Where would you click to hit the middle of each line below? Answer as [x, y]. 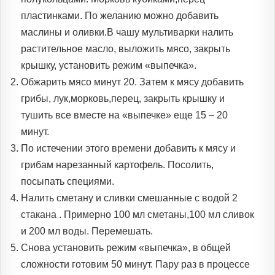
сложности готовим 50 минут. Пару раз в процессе [135, 265]
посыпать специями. [68, 182]
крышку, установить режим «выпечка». [109, 66]
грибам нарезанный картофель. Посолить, [117, 165]
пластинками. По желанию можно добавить [120, 16]
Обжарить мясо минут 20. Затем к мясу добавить [132, 82]
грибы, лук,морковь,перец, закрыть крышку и [123, 99]
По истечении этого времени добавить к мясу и [128, 149]
